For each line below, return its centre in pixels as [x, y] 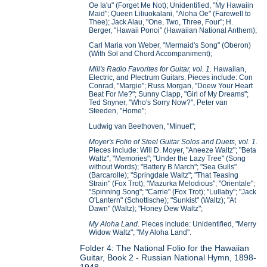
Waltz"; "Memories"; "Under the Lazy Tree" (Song [167, 158]
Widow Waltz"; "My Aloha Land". [140, 232]
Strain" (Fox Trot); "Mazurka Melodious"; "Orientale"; [172, 183]
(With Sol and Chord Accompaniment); [151, 54]
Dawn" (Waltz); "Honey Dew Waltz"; [146, 208]
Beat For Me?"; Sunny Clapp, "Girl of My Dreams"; [169, 94]
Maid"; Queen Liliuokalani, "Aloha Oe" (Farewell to [170, 13]
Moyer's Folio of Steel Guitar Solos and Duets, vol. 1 [173, 142]
